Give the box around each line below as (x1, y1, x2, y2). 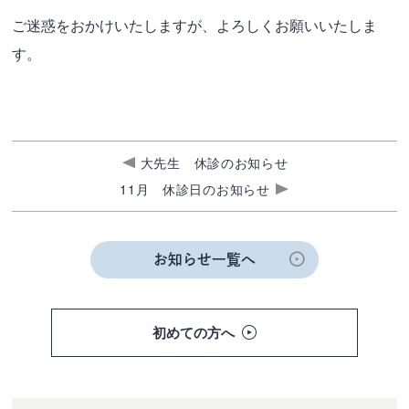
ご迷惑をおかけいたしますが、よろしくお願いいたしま (12, 14, 378, 35)
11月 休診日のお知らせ (120, 180, 270, 199)
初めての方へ (152, 323, 236, 342)
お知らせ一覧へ (152, 251, 256, 267)
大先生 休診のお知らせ (140, 153, 288, 173)
